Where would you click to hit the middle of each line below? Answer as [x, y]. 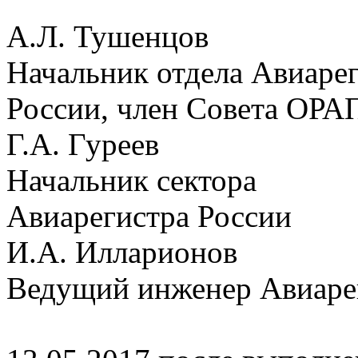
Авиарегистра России [149, 216]
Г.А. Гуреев [83, 144]
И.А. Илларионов [122, 252]
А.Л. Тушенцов [107, 36]
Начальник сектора [131, 180]
